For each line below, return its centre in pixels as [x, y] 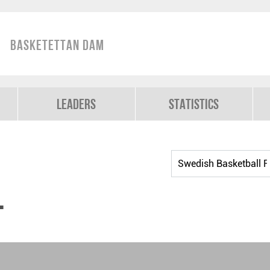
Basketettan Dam [57, 45]
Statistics [194, 104]
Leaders [77, 104]
